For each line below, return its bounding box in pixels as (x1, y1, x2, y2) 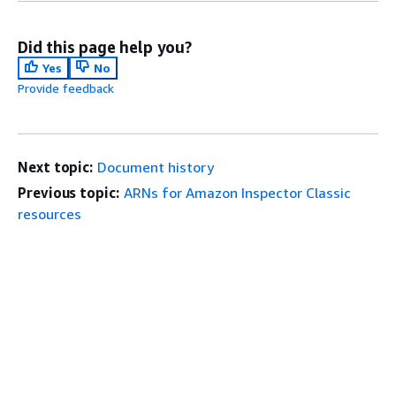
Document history (97, 158, 215, 176)
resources (18, 205, 81, 223)
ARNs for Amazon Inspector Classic (123, 184, 351, 202)
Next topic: (18, 158, 94, 176)
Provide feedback (18, 80, 114, 95)
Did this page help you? (18, 37, 192, 57)
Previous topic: (18, 184, 119, 202)
